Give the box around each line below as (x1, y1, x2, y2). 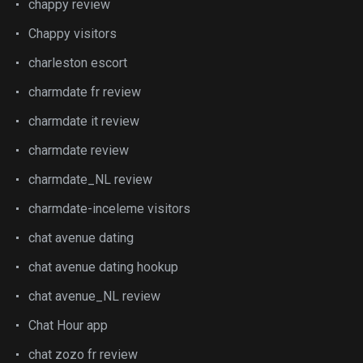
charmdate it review (28, 113, 139, 129)
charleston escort (28, 55, 127, 70)
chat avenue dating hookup (28, 259, 178, 275)
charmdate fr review (28, 84, 141, 100)
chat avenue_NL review (28, 288, 160, 304)
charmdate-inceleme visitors (28, 201, 190, 216)
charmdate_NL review (28, 172, 152, 187)
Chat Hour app (28, 318, 108, 333)
